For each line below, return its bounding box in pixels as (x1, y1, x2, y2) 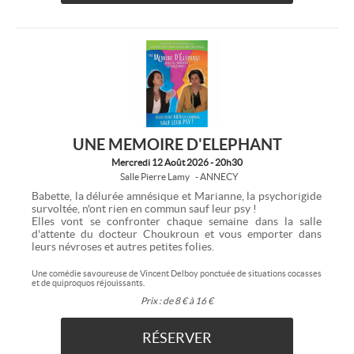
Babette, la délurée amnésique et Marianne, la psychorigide (32, 189, 322, 202)
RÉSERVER (142, 329, 212, 346)
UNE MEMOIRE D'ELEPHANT (72, 134, 282, 153)
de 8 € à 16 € (161, 295, 213, 306)
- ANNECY (194, 171, 239, 182)
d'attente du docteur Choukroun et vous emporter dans (32, 227, 322, 240)
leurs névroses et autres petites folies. (32, 239, 214, 253)
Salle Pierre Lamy (119, 171, 190, 182)
